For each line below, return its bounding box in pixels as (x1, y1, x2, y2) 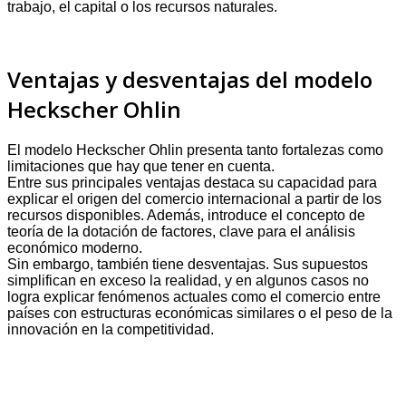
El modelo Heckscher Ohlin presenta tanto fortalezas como (7, 141, 383, 158)
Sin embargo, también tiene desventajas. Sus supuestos (7, 256, 368, 272)
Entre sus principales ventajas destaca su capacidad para (7, 174, 377, 190)
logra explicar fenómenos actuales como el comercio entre (7, 288, 381, 304)
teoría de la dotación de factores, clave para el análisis (7, 223, 355, 239)
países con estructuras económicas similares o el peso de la (7, 304, 392, 321)
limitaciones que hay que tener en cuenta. (7, 158, 275, 174)
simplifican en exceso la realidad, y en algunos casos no (7, 272, 369, 288)
